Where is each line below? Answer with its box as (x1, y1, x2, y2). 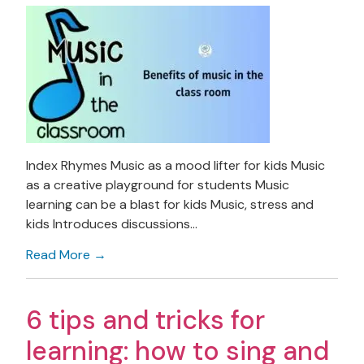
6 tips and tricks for (26, 303, 265, 338)
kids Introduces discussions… (26, 214, 197, 232)
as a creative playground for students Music (26, 175, 289, 193)
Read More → (26, 246, 106, 264)
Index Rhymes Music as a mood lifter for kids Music (26, 156, 325, 174)
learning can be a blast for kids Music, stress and (26, 195, 314, 213)
